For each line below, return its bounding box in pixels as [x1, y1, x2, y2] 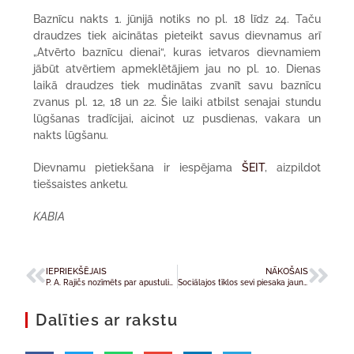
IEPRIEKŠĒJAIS [46, 265, 107, 277]
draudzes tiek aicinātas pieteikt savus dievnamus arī [33, 29, 321, 43]
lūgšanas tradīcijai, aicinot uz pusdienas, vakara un [33, 112, 321, 126]
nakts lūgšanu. [33, 129, 109, 142]
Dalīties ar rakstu [36, 311, 178, 330]
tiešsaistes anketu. [33, 178, 129, 191]
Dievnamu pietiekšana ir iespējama [33, 161, 242, 175]
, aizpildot [264, 161, 321, 175]
